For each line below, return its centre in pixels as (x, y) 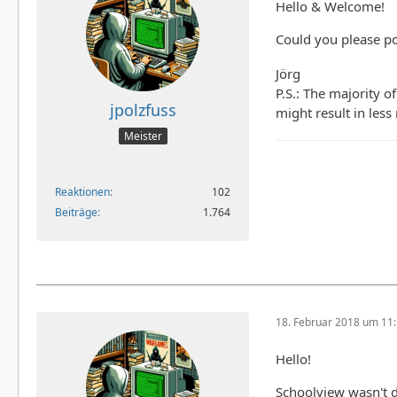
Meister (143, 136)
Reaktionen (82, 192)
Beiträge (76, 213)
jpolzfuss (143, 109)
